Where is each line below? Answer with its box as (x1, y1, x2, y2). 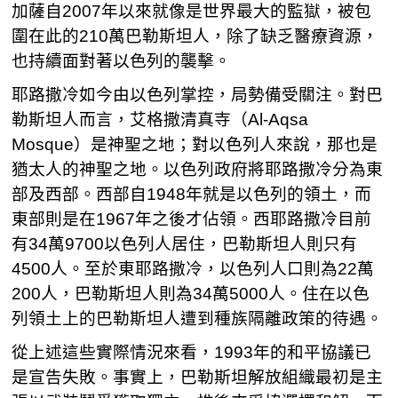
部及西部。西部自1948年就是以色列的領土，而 (12, 185, 372, 203)
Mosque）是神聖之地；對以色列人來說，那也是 (12, 135, 378, 154)
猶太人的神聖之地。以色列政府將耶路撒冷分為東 (12, 160, 384, 179)
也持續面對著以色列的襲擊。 (12, 52, 232, 70)
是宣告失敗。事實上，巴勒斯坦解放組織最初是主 (12, 368, 384, 386)
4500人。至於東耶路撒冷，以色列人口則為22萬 (12, 259, 375, 278)
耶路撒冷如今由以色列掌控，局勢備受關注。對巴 (12, 85, 384, 104)
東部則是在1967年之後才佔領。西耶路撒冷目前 (12, 210, 372, 228)
